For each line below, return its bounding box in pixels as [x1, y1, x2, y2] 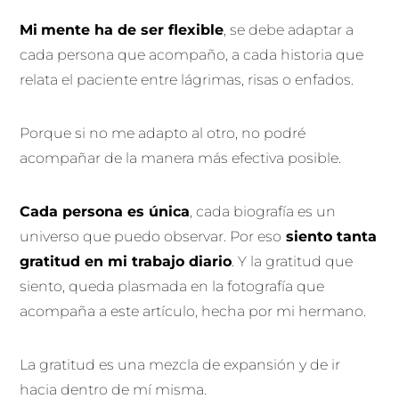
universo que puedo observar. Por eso [20, 227, 282, 245]
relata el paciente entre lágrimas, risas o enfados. [20, 70, 358, 88]
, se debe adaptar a [224, 20, 354, 38]
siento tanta [281, 227, 378, 245]
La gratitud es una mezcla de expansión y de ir [20, 355, 341, 373]
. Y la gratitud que [232, 252, 354, 270]
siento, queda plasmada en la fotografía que [20, 277, 325, 295]
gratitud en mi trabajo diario [20, 252, 232, 270]
